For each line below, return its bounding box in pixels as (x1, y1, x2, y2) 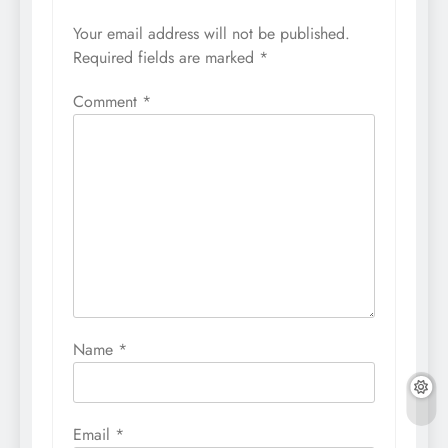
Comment (73, 89, 142, 113)
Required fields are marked (73, 45, 259, 69)
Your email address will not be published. (73, 21, 350, 45)
